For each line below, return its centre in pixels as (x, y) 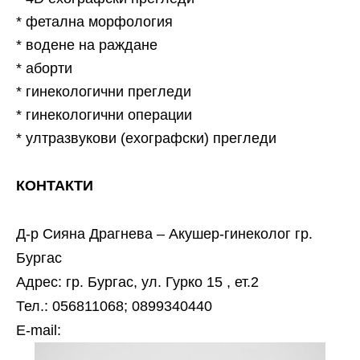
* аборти (44, 68)
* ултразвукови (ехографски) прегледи (146, 138)
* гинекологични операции (104, 115)
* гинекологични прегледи (104, 92)
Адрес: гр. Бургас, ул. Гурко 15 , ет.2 (137, 282)
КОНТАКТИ (55, 186)
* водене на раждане (87, 45)
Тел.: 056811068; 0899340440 (114, 306)
